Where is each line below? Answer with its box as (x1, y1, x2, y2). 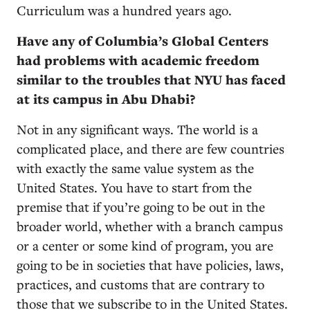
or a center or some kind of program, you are (17, 236, 273, 254)
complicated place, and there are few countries (17, 139, 284, 157)
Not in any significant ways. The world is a (17, 120, 258, 138)
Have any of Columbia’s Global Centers (17, 31, 268, 50)
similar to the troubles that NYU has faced (17, 70, 286, 89)
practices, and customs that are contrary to (17, 275, 264, 293)
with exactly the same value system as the (17, 158, 254, 176)
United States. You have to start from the (17, 178, 252, 196)
